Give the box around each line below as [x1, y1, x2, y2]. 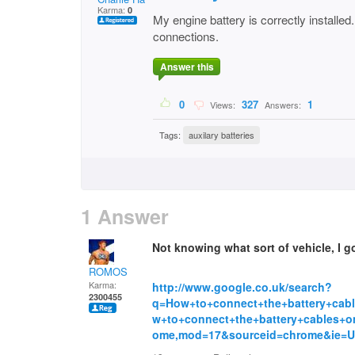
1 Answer [81, 202, 169, 231]
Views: [205, 98, 238, 112]
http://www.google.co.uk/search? [152, 279, 332, 295]
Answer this [159, 59, 214, 74]
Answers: [262, 98, 303, 112]
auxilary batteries [189, 128, 254, 142]
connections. [153, 28, 219, 44]
